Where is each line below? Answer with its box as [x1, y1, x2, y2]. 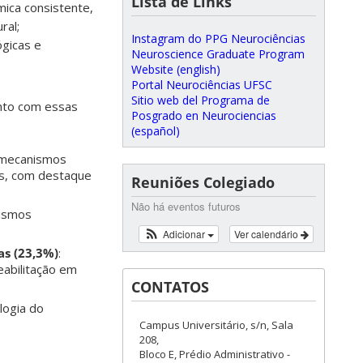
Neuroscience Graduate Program [131, 46, 305, 62]
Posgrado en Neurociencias [131, 108, 276, 123]
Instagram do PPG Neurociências [131, 31, 305, 46]
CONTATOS [131, 277, 209, 297]
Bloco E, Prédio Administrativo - [139, 347, 290, 361]
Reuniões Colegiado [131, 173, 275, 192]
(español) [131, 123, 180, 139]
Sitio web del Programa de [131, 92, 270, 108]
